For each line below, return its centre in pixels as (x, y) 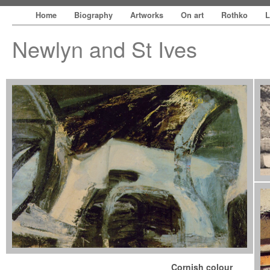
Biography (95, 15)
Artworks (148, 15)
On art (193, 15)
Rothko (236, 15)
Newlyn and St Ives (105, 49)
